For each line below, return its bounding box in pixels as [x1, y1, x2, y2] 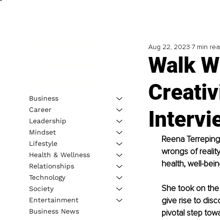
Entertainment [28, 195, 79, 204]
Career [28, 105, 52, 113]
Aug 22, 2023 [148, 43, 190, 52]
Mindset [28, 128, 56, 136]
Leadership [28, 116, 66, 125]
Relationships [28, 162, 74, 170]
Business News [28, 207, 79, 215]
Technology [28, 173, 65, 181]
